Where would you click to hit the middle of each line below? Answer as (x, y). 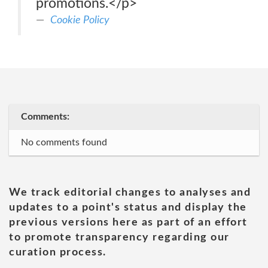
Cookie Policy (80, 20)
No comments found (64, 142)
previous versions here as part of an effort (128, 223)
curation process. (58, 252)
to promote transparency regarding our (119, 237)
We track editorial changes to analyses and (130, 193)
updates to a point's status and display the (128, 208)
